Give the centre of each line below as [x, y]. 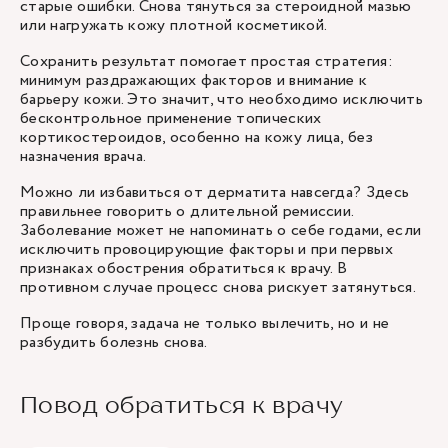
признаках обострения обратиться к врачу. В [184, 268]
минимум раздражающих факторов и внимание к [194, 80]
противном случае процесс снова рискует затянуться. [218, 287]
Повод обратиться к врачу [182, 404]
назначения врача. [83, 156]
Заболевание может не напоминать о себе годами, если [221, 230]
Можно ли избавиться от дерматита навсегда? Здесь [215, 192]
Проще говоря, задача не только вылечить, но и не [205, 323]
